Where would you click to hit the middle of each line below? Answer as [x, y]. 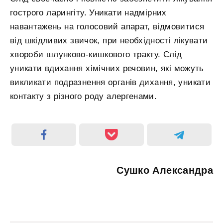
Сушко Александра [165, 170]
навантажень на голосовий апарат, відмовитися [107, 27]
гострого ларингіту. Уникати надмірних [88, 13]
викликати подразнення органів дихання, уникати [110, 83]
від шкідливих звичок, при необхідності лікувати [109, 41]
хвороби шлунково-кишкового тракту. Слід [96, 55]
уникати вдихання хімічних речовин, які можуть [107, 69]
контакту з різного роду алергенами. [84, 97]
